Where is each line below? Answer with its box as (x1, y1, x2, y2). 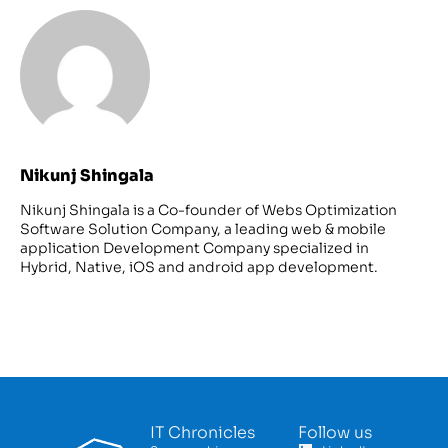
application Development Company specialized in (20, 238, 369, 257)
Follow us (297, 421, 372, 443)
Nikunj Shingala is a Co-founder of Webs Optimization (20, 200, 397, 219)
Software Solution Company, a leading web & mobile (20, 219, 386, 238)
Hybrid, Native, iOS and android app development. (20, 257, 378, 276)
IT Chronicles (150, 421, 256, 443)
